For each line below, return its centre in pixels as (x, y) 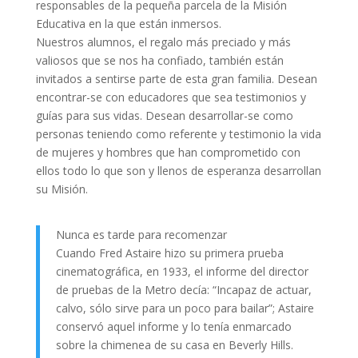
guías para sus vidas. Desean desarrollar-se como (164, 115)
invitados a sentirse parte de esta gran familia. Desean (176, 79)
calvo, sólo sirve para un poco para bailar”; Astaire (185, 308)
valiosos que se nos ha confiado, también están (159, 60)
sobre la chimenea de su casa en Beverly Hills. (174, 345)
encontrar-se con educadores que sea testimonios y (171, 97)
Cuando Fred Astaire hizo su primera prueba (169, 253)
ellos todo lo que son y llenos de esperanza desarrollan (178, 171)
